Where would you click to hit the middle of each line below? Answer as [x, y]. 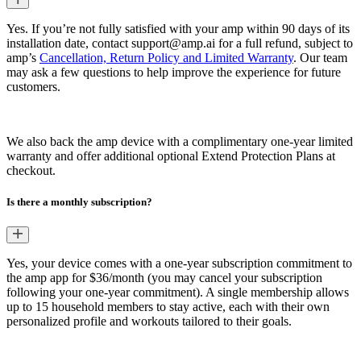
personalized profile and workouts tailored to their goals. [149, 322]
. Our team [320, 58]
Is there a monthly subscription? [79, 202]
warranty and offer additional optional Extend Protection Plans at [171, 156]
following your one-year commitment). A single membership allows [178, 293]
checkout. [31, 171]
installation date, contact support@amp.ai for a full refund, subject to [180, 44]
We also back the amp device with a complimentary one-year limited [180, 142]
